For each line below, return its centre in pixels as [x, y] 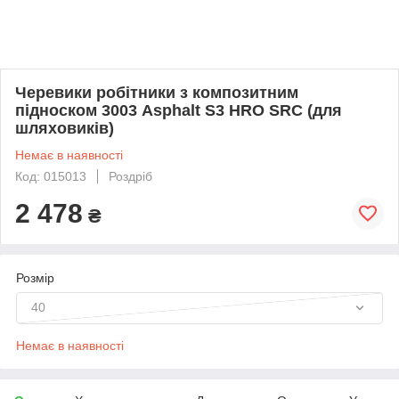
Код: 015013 [51, 176]
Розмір [35, 277]
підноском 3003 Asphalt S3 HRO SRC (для [179, 110]
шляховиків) [65, 128]
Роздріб [130, 176]
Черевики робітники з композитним [157, 92]
